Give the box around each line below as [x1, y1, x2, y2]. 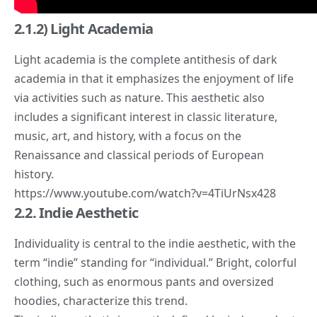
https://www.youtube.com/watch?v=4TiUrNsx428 [14, 185, 276, 202]
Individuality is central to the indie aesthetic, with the [14, 236, 296, 252]
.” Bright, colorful [206, 255, 296, 271]
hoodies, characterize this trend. [14, 293, 188, 309]
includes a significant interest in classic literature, [14, 109, 277, 125]
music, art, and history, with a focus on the [14, 128, 241, 144]
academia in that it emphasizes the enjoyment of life [14, 71, 294, 87]
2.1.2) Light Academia [14, 19, 154, 39]
